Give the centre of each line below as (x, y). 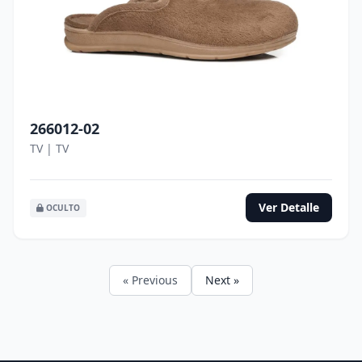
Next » (222, 280)
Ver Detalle (289, 207)
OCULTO (62, 207)
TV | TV (49, 148)
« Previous (150, 280)
